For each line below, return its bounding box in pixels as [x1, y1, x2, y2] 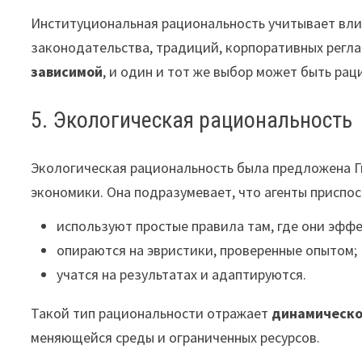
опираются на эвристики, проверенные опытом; [57, 241, 358, 259]
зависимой [31, 62, 103, 81]
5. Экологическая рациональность [31, 107, 353, 133]
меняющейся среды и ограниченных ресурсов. [31, 328, 321, 347]
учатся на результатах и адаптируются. [57, 265, 307, 284]
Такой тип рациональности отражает [31, 304, 272, 322]
